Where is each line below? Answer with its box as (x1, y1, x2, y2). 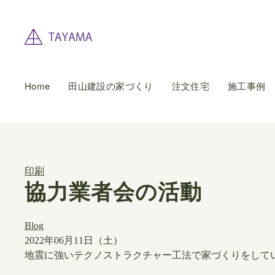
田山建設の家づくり (68, 79, 153, 92)
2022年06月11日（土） (25, 235, 123, 246)
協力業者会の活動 (25, 180, 202, 204)
